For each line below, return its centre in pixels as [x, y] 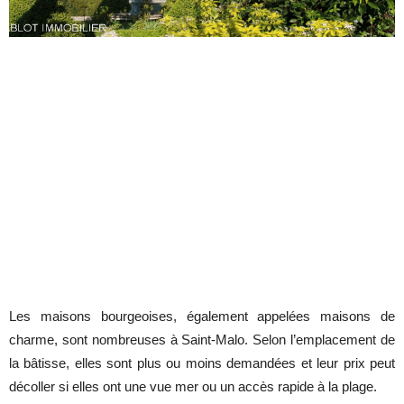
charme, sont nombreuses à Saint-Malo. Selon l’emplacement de [202, 340]
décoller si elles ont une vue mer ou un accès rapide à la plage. [193, 387]
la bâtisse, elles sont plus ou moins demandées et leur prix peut [202, 363]
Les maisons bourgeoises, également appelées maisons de [202, 317]
